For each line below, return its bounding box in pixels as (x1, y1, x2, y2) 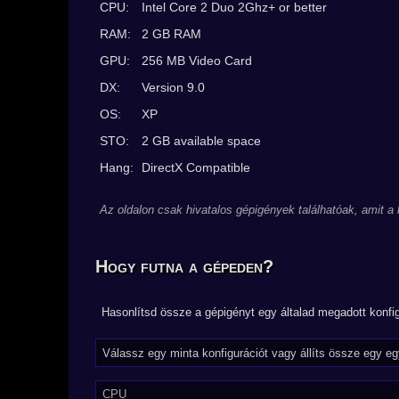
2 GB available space (142, 134, 261, 148)
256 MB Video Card (142, 53, 252, 68)
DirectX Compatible (142, 160, 250, 175)
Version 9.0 (142, 80, 205, 94)
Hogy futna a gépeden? (95, 256, 273, 276)
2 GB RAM (142, 27, 201, 41)
